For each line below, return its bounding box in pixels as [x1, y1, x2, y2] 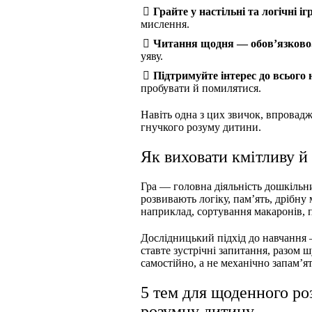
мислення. [141, 18, 189, 31]
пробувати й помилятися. [141, 82, 261, 95]
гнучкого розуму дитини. [141, 121, 261, 134]
